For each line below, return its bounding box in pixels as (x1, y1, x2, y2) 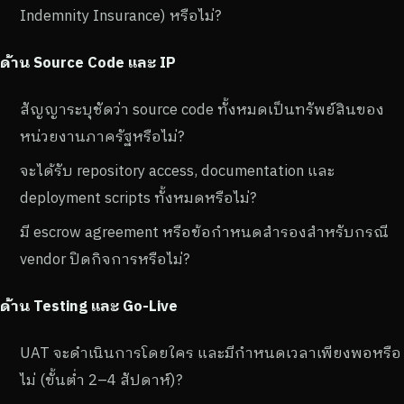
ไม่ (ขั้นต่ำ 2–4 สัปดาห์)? (20, 369, 183, 390)
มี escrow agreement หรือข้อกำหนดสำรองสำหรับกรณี (20, 221, 389, 242)
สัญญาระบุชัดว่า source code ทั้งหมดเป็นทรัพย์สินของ (20, 98, 384, 119)
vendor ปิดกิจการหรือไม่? (20, 248, 190, 269)
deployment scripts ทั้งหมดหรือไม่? (20, 187, 257, 207)
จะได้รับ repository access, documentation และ (20, 160, 335, 180)
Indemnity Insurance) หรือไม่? (20, 5, 222, 25)
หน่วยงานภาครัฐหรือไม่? (20, 125, 185, 146)
